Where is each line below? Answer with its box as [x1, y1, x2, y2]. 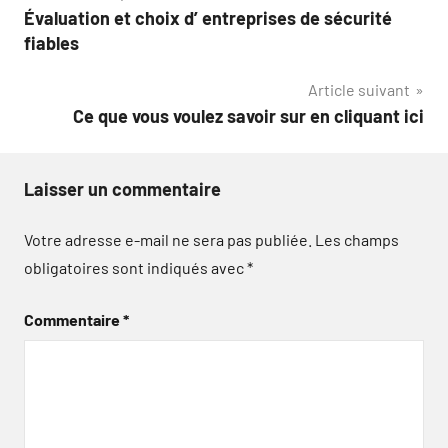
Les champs [315, 230, 399, 249]
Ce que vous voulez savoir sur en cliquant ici [73, 105, 424, 127]
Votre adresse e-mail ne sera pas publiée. [24, 230, 312, 249]
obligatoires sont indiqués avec [24, 258, 247, 277]
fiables [24, 32, 79, 54]
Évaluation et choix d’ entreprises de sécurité [24, 7, 392, 29]
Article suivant [308, 80, 410, 99]
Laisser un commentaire [24, 178, 221, 200]
